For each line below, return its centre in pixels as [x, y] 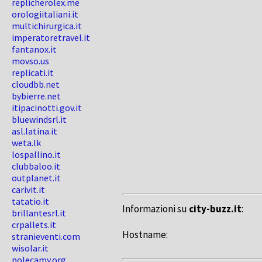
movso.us [30, 61]
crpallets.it [34, 225]
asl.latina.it [35, 131]
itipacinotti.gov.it [47, 108]
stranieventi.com [46, 236]
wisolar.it [30, 248]
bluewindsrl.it [39, 119]
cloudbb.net [36, 84]
